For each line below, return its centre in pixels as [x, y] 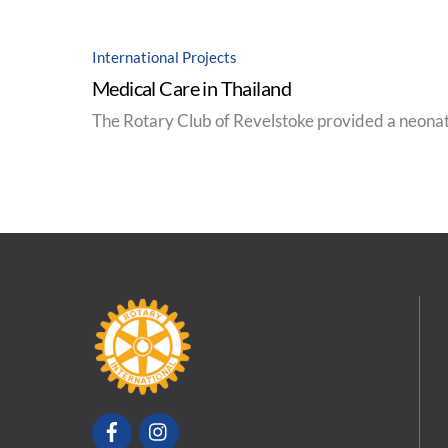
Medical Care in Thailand [191, 88]
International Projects [164, 57]
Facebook [162, 418]
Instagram [212, 418]
